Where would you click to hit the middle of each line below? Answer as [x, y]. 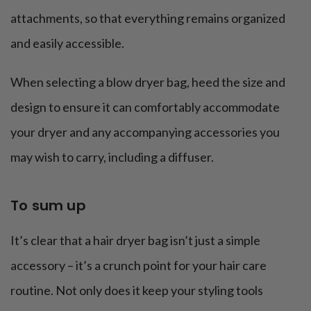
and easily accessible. [67, 43]
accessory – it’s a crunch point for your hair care [138, 265]
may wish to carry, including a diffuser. [112, 157]
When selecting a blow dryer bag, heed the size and [148, 82]
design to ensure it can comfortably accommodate [145, 107]
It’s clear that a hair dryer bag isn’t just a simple [135, 240]
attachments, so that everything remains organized [148, 18]
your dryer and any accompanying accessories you [145, 132]
